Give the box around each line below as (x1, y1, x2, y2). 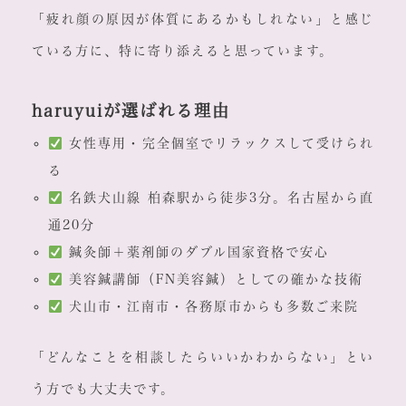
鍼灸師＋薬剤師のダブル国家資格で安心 (62, 246, 329, 259)
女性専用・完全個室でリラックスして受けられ (62, 137, 375, 150)
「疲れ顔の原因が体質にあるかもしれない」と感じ (31, 13, 375, 26)
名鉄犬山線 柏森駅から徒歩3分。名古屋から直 (62, 191, 375, 205)
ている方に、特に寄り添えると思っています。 (31, 44, 333, 58)
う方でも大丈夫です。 (31, 382, 175, 396)
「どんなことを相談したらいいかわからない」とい (31, 351, 375, 364)
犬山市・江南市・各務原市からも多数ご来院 (62, 300, 359, 314)
